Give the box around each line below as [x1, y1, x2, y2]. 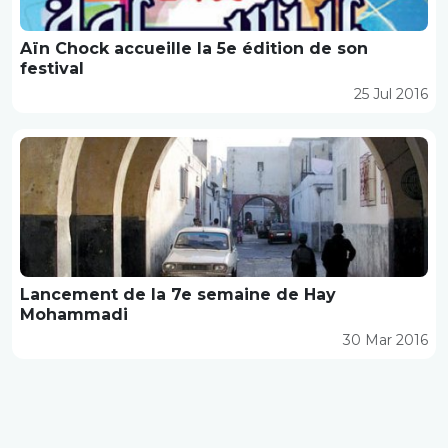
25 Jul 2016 [354, 84, 428, 103]
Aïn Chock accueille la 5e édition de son [20, 38, 368, 58]
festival [20, 58, 84, 78]
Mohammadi [20, 304, 128, 324]
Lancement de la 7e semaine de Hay [20, 284, 336, 304]
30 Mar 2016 [343, 330, 428, 349]
